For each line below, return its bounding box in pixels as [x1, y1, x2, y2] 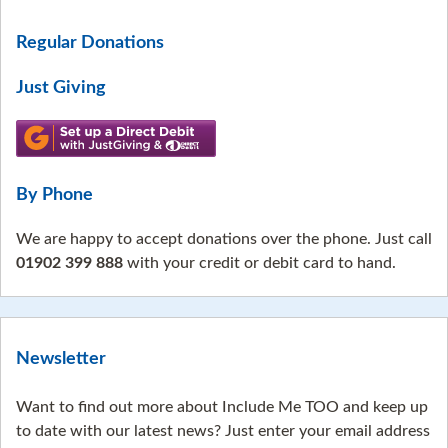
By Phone [16, 185, 93, 204]
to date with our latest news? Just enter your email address [16, 423, 430, 440]
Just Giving [16, 78, 106, 97]
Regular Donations [16, 33, 164, 52]
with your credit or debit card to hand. [123, 254, 396, 271]
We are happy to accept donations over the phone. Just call [16, 230, 432, 247]
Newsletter [16, 350, 106, 368]
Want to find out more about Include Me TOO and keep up [16, 399, 428, 416]
